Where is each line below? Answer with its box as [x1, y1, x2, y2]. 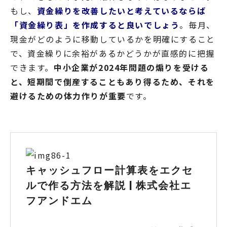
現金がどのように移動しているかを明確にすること [10, 33, 215, 46]
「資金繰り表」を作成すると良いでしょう [10, 19, 180, 31]
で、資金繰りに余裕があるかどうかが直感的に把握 [10, 47, 215, 60]
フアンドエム [26, 194, 93, 207]
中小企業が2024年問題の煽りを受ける [54, 61, 209, 74]
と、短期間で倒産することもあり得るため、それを [10, 75, 215, 88]
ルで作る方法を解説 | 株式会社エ [26, 179, 192, 192]
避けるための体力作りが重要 [10, 90, 126, 102]
